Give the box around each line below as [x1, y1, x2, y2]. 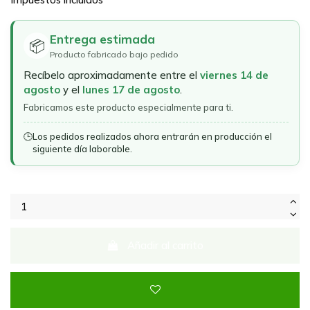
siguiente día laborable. [33, 143, 132, 154]
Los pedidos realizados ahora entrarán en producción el [33, 130, 272, 142]
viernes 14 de [200, 68, 268, 82]
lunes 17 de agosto [82, 82, 180, 96]
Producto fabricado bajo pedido [50, 48, 179, 60]
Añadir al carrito [127, 239, 204, 253]
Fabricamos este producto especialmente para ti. [24, 101, 233, 113]
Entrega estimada [50, 31, 155, 46]
